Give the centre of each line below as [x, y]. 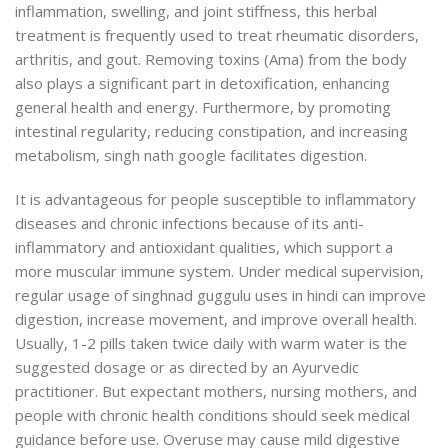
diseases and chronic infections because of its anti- [189, 223]
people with [55, 415]
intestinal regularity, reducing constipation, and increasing [211, 131]
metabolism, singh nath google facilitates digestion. [191, 155]
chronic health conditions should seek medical [253, 415]
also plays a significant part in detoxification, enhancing [202, 83]
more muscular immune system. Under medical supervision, [219, 271]
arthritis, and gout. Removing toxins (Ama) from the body [211, 59]
